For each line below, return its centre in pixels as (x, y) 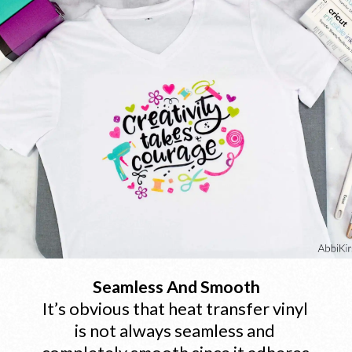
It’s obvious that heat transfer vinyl (175, 309)
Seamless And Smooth (177, 287)
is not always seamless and (175, 331)
